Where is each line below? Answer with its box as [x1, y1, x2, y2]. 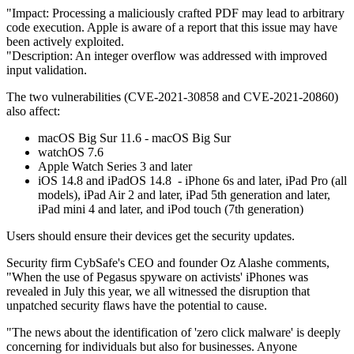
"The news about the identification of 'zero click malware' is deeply [6, 326, 341, 340]
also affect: [6, 104, 60, 119]
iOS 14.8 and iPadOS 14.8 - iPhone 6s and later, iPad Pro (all [38, 174, 347, 188]
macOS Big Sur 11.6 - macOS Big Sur [38, 131, 231, 145]
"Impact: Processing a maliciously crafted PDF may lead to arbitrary [6, 6, 345, 21]
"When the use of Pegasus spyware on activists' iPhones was [6, 270, 308, 284]
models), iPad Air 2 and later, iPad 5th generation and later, [38, 188, 330, 202]
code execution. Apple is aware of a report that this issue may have [6, 21, 337, 35]
